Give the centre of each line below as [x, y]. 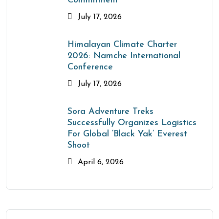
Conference [90, 67]
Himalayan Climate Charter [122, 45]
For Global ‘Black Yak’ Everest [127, 134]
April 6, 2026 [99, 163]
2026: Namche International [124, 56]
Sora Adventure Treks [110, 112]
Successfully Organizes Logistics [132, 123]
